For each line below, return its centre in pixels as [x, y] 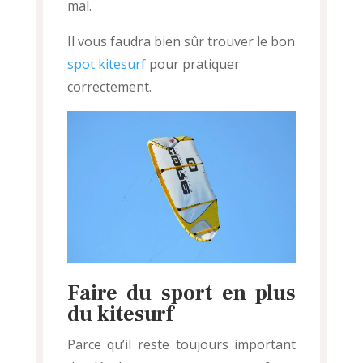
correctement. [109, 87]
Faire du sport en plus [181, 294]
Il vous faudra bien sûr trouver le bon [181, 42]
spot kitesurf [106, 64]
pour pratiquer [192, 64]
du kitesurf [120, 315]
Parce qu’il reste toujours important [181, 345]
